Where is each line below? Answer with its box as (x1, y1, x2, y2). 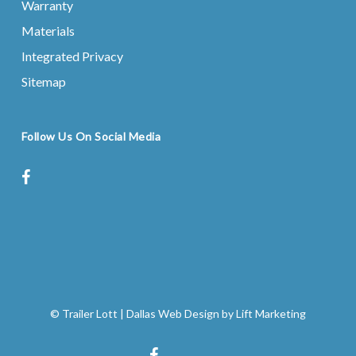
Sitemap (21, 74, 66, 89)
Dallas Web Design (126, 307, 219, 320)
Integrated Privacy (21, 48, 123, 64)
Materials (21, 23, 75, 38)
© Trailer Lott (49, 307, 118, 320)
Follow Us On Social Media (21, 130, 161, 143)
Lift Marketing (235, 307, 306, 320)
